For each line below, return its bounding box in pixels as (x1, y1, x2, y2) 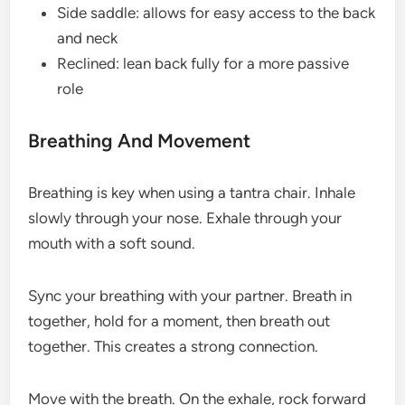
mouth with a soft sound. (28, 234, 196, 252)
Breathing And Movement (28, 129, 251, 152)
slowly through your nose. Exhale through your (28, 209, 343, 227)
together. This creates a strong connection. (28, 337, 319, 355)
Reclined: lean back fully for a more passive (57, 54, 350, 72)
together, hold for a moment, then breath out (28, 312, 331, 330)
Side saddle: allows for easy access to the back (57, 4, 376, 22)
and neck (57, 29, 118, 47)
